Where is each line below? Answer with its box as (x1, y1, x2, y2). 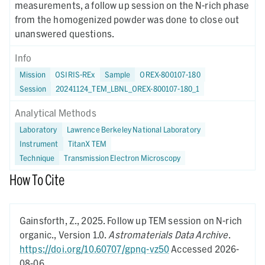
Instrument (20, 138, 59, 148)
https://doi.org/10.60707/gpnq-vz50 (20, 243, 170, 254)
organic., (20, 229, 59, 240)
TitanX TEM (67, 138, 107, 148)
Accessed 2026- (169, 243, 240, 254)
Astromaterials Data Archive (108, 229, 228, 240)
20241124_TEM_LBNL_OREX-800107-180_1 (56, 83, 200, 93)
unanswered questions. (15, 28, 115, 39)
